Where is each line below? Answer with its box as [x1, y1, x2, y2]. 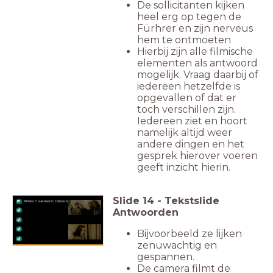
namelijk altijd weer [137, 126, 232, 138]
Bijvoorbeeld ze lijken [137, 227, 242, 239]
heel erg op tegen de [137, 10, 241, 23]
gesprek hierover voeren [137, 149, 258, 161]
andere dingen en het [137, 138, 244, 150]
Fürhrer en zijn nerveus [137, 22, 253, 34]
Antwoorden [113, 206, 179, 218]
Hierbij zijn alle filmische [137, 45, 253, 57]
